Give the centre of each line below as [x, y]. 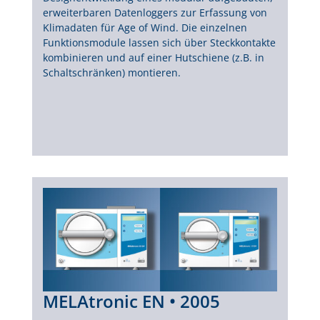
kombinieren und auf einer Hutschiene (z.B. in [153, 58]
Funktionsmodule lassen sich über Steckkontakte [159, 43]
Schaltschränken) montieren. [111, 73]
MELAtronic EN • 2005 [131, 301]
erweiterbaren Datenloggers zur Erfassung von [155, 13]
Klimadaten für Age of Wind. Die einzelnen [145, 28]
